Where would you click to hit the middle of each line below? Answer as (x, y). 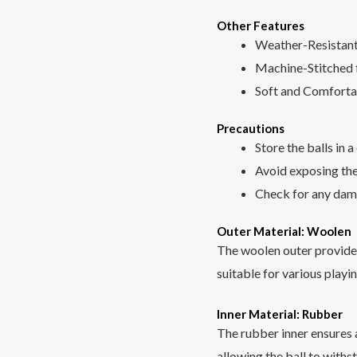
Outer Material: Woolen (284, 231)
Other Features (261, 25)
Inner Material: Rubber (280, 314)
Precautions (251, 128)
